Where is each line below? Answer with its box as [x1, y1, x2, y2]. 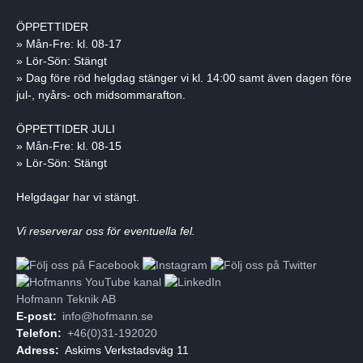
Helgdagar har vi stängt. [16, 190, 139, 204]
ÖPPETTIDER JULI [16, 122, 115, 136]
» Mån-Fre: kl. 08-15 [16, 139, 122, 153]
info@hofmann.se [62, 310, 153, 323]
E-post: [16, 310, 57, 323]
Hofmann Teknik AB [16, 293, 116, 306]
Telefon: [16, 327, 62, 340]
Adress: [16, 344, 59, 357]
